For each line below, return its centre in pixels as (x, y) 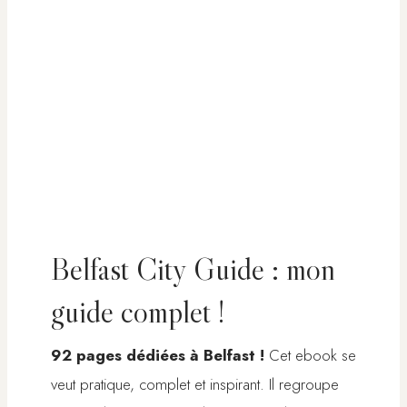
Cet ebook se (310, 355)
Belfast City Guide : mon (193, 268)
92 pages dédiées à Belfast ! (158, 355)
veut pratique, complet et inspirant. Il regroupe (195, 384)
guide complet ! (138, 311)
